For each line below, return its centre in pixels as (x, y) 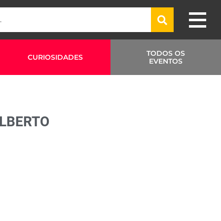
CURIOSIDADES (55, 57)
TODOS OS (166, 53)
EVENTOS (166, 61)
